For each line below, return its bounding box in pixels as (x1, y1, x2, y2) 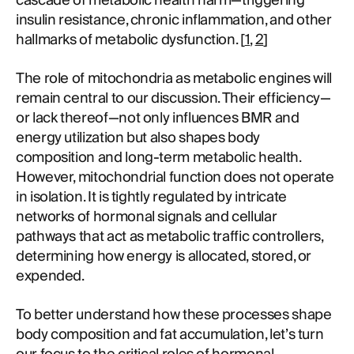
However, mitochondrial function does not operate (16, 165, 334, 190)
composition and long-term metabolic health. (16, 145, 301, 170)
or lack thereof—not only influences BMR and (16, 106, 299, 130)
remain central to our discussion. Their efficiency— (16, 86, 331, 111)
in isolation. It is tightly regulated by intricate (16, 185, 288, 209)
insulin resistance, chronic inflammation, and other (16, 8, 332, 32)
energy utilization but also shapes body (16, 126, 260, 150)
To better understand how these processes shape (16, 303, 332, 327)
